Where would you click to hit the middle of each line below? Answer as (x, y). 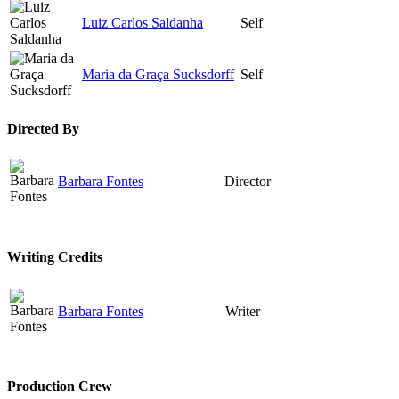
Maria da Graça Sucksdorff (158, 75)
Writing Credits (55, 257)
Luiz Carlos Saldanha (142, 23)
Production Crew (60, 386)
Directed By (43, 128)
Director (248, 181)
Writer (243, 312)
